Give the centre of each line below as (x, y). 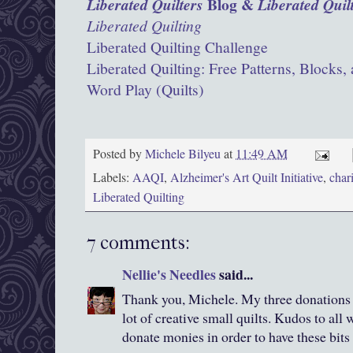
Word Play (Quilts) (145, 90)
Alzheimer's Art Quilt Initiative (247, 178)
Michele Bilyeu (184, 153)
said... (234, 275)
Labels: (113, 178)
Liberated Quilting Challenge (177, 47)
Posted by (119, 153)
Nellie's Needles (169, 275)
